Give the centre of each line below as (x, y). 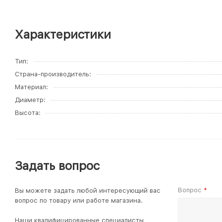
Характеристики (63, 34)
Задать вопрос (57, 166)
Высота (27, 113)
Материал (30, 87)
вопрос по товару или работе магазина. (79, 200)
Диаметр (29, 100)
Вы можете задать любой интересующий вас (88, 191)
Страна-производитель (52, 74)
